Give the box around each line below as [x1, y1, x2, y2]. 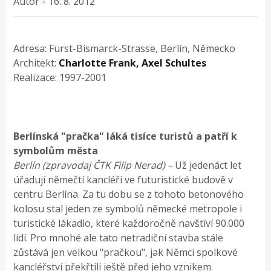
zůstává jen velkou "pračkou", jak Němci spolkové [13, 245, 238, 259]
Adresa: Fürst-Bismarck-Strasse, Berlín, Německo [13, 41, 236, 55]
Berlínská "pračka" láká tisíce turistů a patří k [13, 129, 238, 143]
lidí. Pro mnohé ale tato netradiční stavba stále [13, 230, 224, 244]
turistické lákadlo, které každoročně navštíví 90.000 [13, 216, 245, 230]
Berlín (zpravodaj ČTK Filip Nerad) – [13, 158, 173, 172]
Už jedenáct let [172, 158, 242, 172]
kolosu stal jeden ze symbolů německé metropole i [13, 201, 243, 215]
